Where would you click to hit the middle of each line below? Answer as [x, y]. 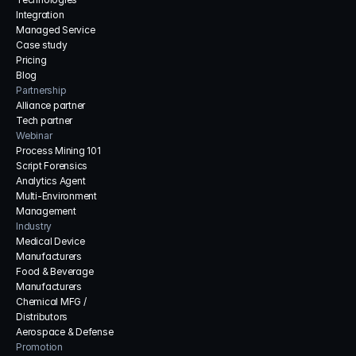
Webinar [34, 135]
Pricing [31, 60]
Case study [42, 45]
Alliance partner [51, 105]
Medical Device [50, 241]
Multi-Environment [56, 196]
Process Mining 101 [58, 151]
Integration [40, 15]
